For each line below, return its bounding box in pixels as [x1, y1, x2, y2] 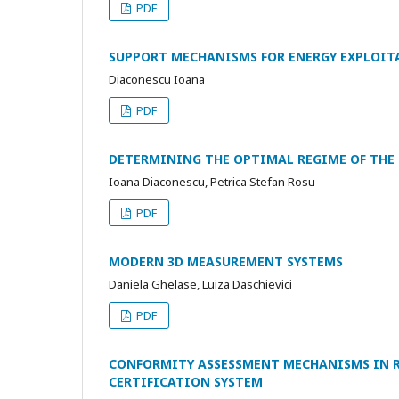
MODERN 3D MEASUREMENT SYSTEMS [109, 253, 343, 271]
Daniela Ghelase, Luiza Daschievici [109, 276, 292, 293]
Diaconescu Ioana [109, 71, 205, 88]
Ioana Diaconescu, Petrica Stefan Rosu [109, 174, 315, 191]
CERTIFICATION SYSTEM [109, 373, 263, 391]
